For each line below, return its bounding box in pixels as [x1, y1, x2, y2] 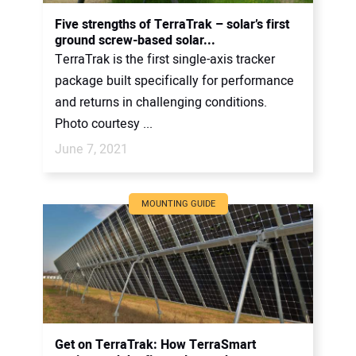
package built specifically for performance [55, 71, 294, 91]
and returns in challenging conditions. [55, 92, 267, 112]
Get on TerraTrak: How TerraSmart [55, 335, 256, 354]
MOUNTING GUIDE [141, 196, 215, 211]
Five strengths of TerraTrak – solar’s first [55, 14, 289, 34]
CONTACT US [17, 11, 95, 29]
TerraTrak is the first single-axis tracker [55, 49, 275, 69]
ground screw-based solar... [55, 30, 215, 50]
